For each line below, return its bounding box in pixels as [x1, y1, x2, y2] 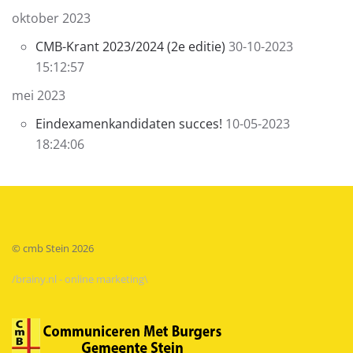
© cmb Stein [12, 241, 72, 256]
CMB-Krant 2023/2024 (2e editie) [35, 38, 225, 56]
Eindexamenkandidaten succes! [35, 115, 225, 133]
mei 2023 [12, 87, 65, 105]
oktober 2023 [12, 9, 91, 28]
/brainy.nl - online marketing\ [12, 272, 148, 287]
